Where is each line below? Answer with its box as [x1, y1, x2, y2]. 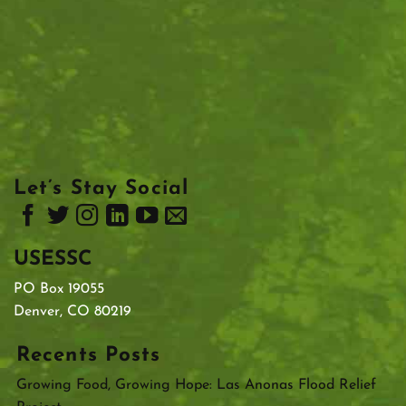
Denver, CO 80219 [14, 304, 131, 319]
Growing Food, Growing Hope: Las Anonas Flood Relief [15, 377, 376, 392]
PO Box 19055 [14, 281, 104, 296]
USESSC [14, 249, 92, 271]
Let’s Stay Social [14, 179, 189, 200]
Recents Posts [15, 344, 161, 366]
